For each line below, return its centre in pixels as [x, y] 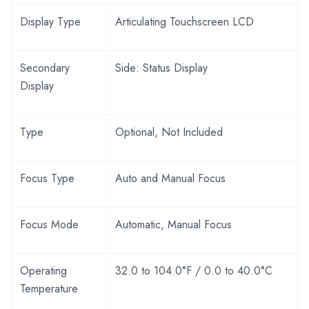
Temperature [49, 288]
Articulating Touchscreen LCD [185, 21]
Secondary [45, 68]
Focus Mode [49, 224]
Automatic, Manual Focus [173, 224]
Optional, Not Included [169, 132]
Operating [43, 270]
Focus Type [47, 178]
